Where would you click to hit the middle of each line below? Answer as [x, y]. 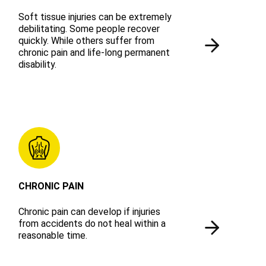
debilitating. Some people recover [89, 29]
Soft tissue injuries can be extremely [95, 17]
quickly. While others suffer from [87, 41]
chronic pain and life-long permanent [94, 53]
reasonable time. [53, 235]
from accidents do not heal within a [92, 223]
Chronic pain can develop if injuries [90, 211]
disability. [38, 65]
